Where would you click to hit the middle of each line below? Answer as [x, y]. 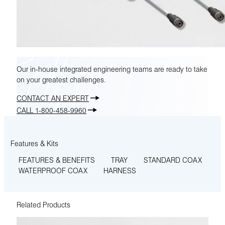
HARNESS [120, 171]
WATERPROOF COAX [53, 171]
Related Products [44, 204]
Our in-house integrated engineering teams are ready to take [112, 69]
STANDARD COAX [173, 160]
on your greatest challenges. [62, 79]
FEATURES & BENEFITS [57, 160]
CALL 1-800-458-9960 [52, 110]
